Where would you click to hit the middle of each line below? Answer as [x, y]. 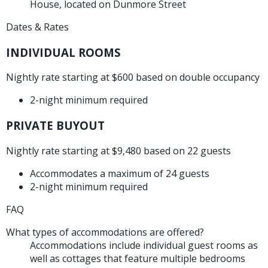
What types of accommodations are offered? [105, 232]
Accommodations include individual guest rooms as [144, 245]
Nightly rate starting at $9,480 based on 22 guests [118, 150]
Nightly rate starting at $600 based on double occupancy [133, 77]
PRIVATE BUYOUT [55, 125]
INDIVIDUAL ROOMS [63, 52]
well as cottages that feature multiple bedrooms [138, 258]
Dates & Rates [37, 27]
